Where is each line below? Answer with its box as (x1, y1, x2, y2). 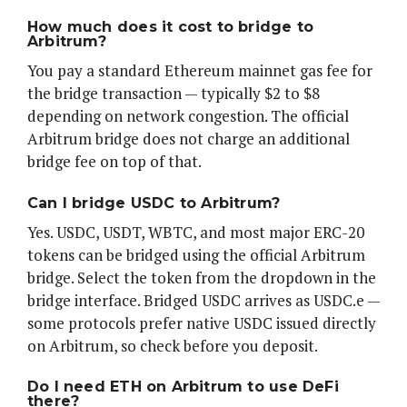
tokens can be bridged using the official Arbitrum (27, 243, 365, 265)
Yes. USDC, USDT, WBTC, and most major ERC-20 (27, 221, 364, 243)
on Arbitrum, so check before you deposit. (27, 334, 318, 356)
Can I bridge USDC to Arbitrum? (27, 194, 281, 212)
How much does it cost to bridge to (27, 18, 314, 36)
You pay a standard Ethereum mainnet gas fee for (27, 60, 372, 82)
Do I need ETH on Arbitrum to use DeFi (27, 378, 339, 396)
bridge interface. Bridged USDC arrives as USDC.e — (27, 289, 380, 311)
